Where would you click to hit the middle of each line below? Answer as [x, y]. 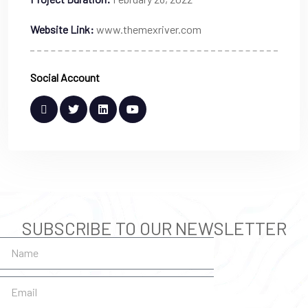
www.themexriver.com [148, 29]
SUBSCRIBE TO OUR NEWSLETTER [154, 228]
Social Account [65, 77]
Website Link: [62, 29]
